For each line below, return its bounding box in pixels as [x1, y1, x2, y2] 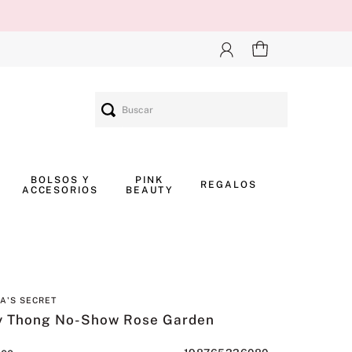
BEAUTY [126, 184, 173, 196]
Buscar [94, 90, 135, 105]
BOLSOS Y [31, 174, 90, 185]
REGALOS [200, 179, 257, 190]
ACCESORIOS [21, 184, 98, 196]
